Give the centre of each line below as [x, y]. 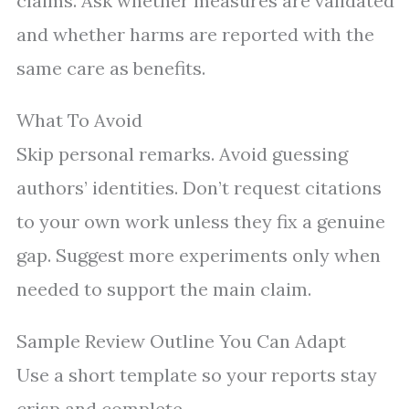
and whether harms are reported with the [195, 35]
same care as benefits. [111, 68]
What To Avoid [79, 121]
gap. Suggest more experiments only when [199, 256]
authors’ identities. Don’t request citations [199, 188]
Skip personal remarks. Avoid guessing [182, 154]
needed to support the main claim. [164, 289]
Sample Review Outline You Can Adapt [181, 341]
